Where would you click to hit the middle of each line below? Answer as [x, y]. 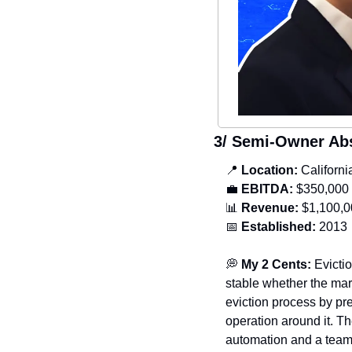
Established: [279, 227]
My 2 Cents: [278, 265]
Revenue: [270, 208]
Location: [269, 170]
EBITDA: [266, 189]
